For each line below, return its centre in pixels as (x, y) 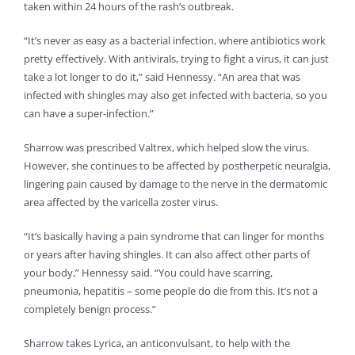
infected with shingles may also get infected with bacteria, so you (176, 95)
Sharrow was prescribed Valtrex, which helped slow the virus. (166, 148)
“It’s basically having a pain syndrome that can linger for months (174, 237)
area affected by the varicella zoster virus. (121, 202)
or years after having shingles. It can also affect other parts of (167, 255)
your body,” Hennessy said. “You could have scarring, (148, 273)
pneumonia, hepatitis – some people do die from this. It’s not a (171, 291)
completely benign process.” (90, 309)
